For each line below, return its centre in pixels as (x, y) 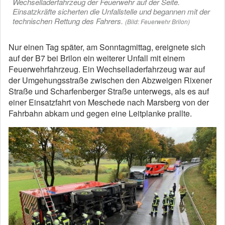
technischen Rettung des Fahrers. (68, 21)
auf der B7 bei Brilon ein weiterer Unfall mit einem (97, 58)
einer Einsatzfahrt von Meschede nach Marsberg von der (109, 102)
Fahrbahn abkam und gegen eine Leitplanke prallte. (100, 113)
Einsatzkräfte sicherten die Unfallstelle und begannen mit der (111, 11)
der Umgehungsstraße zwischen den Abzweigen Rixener (110, 80)
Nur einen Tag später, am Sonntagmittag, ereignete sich (107, 47)
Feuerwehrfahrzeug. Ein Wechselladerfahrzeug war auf (107, 69)
